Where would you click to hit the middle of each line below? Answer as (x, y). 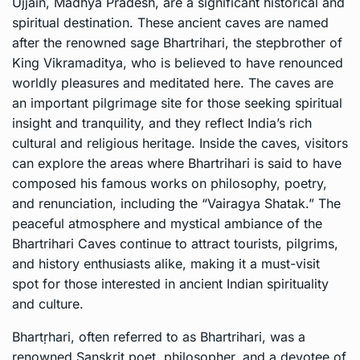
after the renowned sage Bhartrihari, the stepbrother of (177, 43)
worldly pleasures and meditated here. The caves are (173, 83)
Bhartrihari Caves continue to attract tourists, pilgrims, (175, 244)
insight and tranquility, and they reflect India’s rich (162, 123)
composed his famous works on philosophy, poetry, (170, 184)
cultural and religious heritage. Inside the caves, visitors (180, 143)
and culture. (48, 304)
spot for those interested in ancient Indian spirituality (170, 284)
